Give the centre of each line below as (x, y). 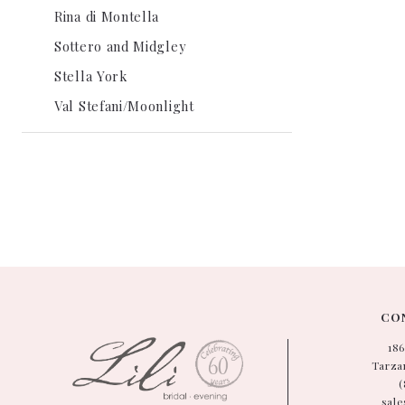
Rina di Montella (107, 16)
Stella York (91, 76)
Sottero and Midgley (120, 46)
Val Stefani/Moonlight (124, 106)
